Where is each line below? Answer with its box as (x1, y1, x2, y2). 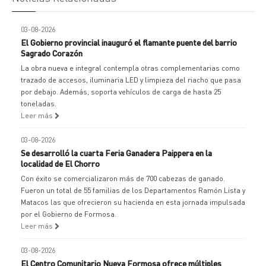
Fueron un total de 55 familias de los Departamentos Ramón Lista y (21, 186, 245, 195)
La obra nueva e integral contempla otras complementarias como (21, 64, 240, 72)
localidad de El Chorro (21, 158, 100, 169)
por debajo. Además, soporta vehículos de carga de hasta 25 (21, 87, 221, 96)
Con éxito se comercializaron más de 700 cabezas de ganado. (21, 174, 225, 183)
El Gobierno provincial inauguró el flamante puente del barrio (21, 37, 237, 47)
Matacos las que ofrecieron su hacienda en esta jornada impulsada (21, 198, 245, 207)
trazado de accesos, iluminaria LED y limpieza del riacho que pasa (21, 75, 241, 84)
